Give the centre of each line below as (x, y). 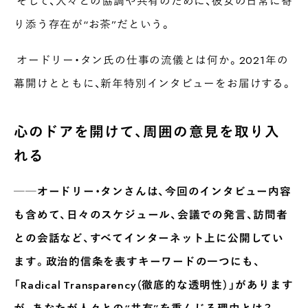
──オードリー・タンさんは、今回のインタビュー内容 (153, 191)
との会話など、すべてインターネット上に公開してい (149, 238)
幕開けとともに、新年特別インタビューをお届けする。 (153, 82)
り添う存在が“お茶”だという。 (93, 23)
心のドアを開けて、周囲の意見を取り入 (147, 131)
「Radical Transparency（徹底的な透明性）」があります (154, 285)
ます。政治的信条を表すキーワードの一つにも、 (137, 261)
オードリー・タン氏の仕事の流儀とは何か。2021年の (151, 59)
